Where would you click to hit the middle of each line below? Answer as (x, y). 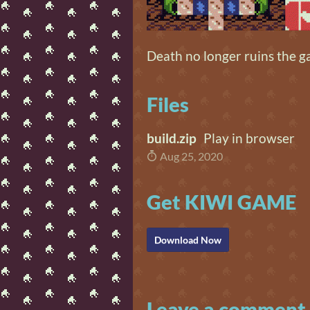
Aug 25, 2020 (190, 156)
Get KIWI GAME (221, 202)
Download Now (188, 240)
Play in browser (249, 138)
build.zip (172, 138)
